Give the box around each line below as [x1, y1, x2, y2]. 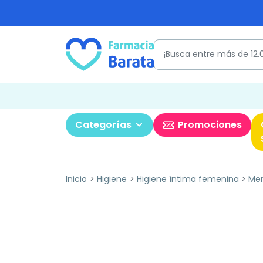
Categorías [75, 118, 131, 131]
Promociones [178, 118, 242, 131]
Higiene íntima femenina [136, 173, 239, 185]
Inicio [66, 173, 87, 185]
